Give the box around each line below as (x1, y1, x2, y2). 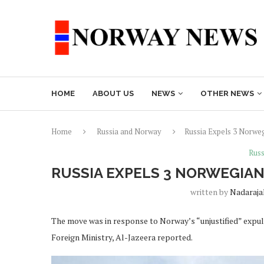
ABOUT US (93, 89, 134, 98)
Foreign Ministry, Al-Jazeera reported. (51, 232, 193, 243)
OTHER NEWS (200, 89, 254, 98)
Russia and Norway (97, 126, 161, 137)
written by (190, 186, 230, 197)
